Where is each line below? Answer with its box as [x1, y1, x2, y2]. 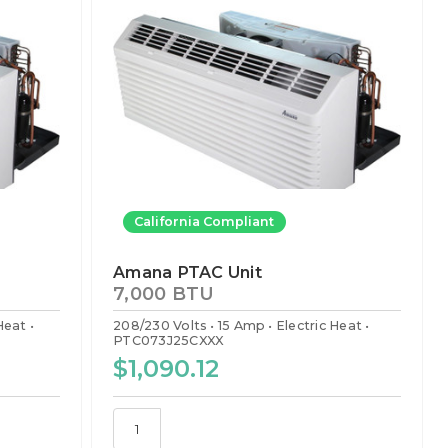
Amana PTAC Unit [113, 262, 262, 283]
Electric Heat [275, 317, 363, 333]
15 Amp [217, 317, 266, 333]
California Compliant [134, 213, 275, 229]
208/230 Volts [113, 317, 208, 333]
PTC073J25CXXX [113, 332, 224, 348]
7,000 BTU [113, 282, 215, 305]
